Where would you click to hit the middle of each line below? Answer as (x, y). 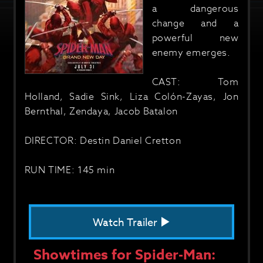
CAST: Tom (195, 82)
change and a (195, 23)
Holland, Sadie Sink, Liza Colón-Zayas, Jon (131, 97)
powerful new (195, 38)
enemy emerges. (191, 53)
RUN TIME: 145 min (70, 170)
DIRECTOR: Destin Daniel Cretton (103, 141)
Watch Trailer (126, 223)
